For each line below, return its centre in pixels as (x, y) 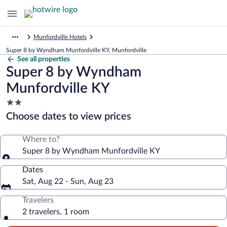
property (21, 122)
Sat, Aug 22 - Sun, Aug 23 (68, 181)
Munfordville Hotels (60, 37)
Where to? (41, 139)
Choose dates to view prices (69, 117)
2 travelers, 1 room (56, 212)
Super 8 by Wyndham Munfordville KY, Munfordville (76, 50)
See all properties (44, 59)
